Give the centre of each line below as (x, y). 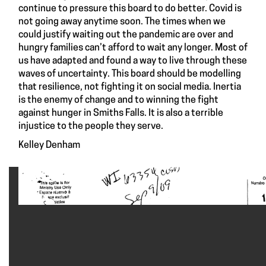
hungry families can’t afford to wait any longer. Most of (133, 48)
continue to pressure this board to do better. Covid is (130, 9)
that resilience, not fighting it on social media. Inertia (130, 87)
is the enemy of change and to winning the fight (118, 100)
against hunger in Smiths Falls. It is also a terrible (121, 113)
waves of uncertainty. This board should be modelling (130, 74)
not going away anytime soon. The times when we (122, 22)
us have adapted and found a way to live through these (133, 61)
